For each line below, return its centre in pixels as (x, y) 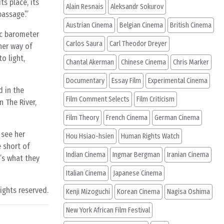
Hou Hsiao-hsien (90, 136)
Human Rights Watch (150, 136)
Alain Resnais (85, 7)
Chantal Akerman (90, 62)
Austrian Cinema (89, 25)
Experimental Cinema (178, 81)
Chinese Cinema (143, 62)
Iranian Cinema (188, 155)
